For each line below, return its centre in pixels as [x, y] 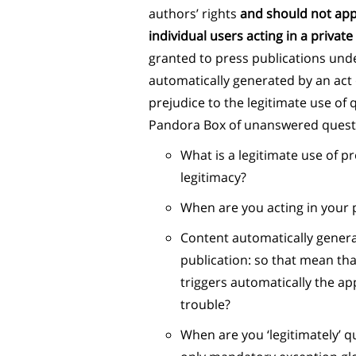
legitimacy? [213, 177]
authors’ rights [194, 14]
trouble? [205, 304]
